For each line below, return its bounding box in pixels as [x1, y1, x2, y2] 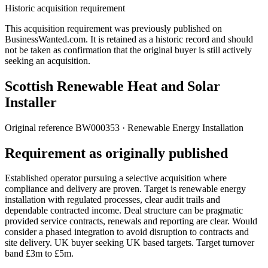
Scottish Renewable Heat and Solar [5, 78, 220, 94]
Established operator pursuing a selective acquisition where [5, 173, 227, 184]
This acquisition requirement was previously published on [5, 23, 222, 33]
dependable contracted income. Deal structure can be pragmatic [5, 205, 243, 216]
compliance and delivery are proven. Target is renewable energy [5, 184, 246, 194]
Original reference [5, 122, 75, 133]
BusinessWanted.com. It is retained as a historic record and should [5, 33, 253, 44]
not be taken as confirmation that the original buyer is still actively [5, 44, 252, 55]
